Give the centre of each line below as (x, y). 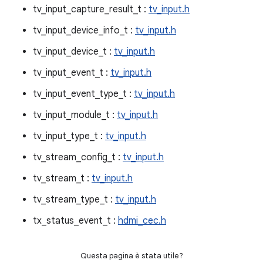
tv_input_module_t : (75, 115)
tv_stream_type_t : (74, 200)
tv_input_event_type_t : (83, 94)
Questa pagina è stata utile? (131, 256)
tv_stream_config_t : (78, 157)
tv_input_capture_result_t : (91, 9)
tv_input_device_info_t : (84, 31)
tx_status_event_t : (75, 221)
